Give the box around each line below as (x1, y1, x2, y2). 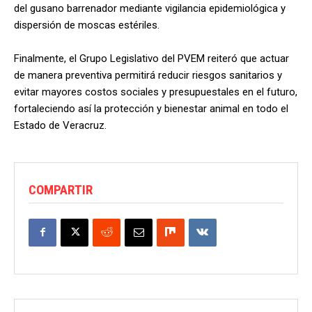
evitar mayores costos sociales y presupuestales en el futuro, (14, 85, 297, 98)
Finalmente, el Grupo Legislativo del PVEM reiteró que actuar (14, 52, 289, 65)
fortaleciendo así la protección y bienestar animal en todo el (14, 102, 288, 115)
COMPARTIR (29, 181, 93, 198)
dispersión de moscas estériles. (14, 18, 159, 31)
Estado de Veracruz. (14, 118, 107, 132)
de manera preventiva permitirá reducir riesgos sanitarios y (14, 68, 282, 81)
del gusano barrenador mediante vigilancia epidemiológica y (14, 1, 286, 15)
